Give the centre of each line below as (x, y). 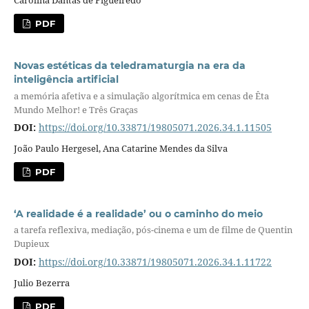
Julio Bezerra (41, 282)
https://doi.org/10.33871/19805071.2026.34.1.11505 (155, 128)
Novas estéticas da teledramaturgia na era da (129, 66)
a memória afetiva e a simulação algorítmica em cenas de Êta (141, 96)
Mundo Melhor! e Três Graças (76, 109)
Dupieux (31, 244)
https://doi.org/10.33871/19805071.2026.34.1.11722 (155, 261)
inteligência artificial (66, 80)
